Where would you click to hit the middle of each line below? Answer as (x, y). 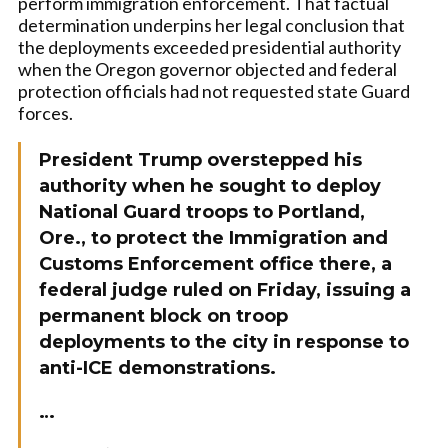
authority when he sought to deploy (210, 186)
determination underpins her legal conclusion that (211, 25)
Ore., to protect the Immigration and (213, 238)
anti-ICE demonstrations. (157, 368)
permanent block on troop (163, 316)
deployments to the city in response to (224, 342)
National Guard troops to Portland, (202, 212)
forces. (45, 113)
